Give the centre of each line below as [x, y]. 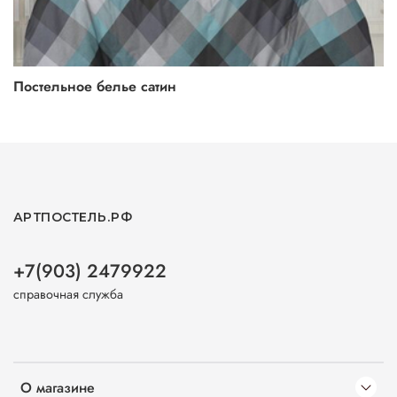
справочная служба [68, 295]
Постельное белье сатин [95, 86]
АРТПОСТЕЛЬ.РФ [73, 218]
